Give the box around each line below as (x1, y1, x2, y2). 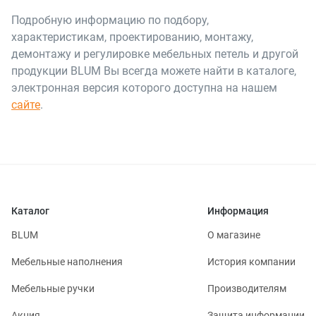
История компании (207, 255, 296, 267)
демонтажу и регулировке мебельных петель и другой (11, 47, 298, 61)
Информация (207, 205, 269, 217)
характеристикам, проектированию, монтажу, (11, 30, 253, 44)
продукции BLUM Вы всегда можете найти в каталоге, (11, 64, 296, 78)
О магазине (207, 229, 260, 241)
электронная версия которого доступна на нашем (11, 81, 277, 95)
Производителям (207, 282, 286, 294)
